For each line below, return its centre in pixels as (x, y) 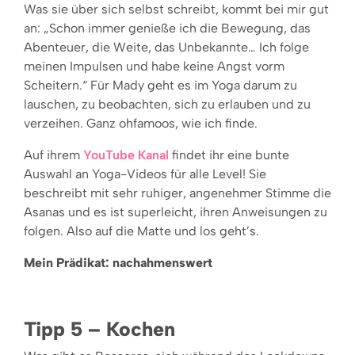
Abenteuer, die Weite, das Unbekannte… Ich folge (166, 47)
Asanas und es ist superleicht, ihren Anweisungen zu (176, 212)
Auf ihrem (53, 155)
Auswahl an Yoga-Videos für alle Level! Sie (145, 174)
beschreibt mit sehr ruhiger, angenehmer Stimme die (177, 193)
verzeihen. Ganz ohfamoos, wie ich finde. (141, 123)
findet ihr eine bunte (229, 155)
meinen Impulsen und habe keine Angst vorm (154, 66)
